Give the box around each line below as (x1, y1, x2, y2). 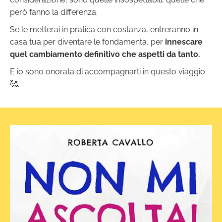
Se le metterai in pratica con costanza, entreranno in (10, 25, 198, 35)
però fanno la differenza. (10, 7, 98, 17)
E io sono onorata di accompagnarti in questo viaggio (10, 67, 205, 77)
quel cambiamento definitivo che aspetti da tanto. (10, 50, 200, 59)
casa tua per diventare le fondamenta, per (10, 37, 165, 47)
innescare (165, 37, 203, 47)
